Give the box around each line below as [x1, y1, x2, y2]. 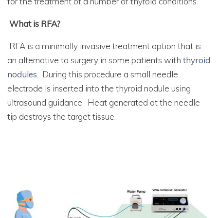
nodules [7, 69, 37, 80]
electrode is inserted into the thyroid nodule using [7, 83, 191, 94]
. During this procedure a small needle [37, 69, 178, 80]
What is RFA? [9, 18, 60, 29]
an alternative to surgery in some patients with [7, 55, 183, 66]
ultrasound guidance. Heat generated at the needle [7, 97, 200, 108]
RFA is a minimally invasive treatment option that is [9, 41, 201, 52]
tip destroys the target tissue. [7, 111, 116, 122]
